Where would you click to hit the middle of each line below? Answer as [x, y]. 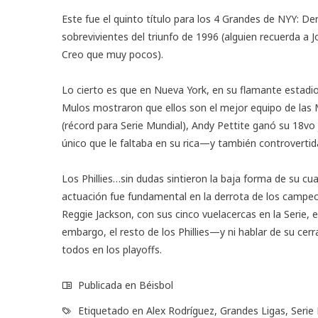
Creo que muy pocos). [113, 54]
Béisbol [156, 285]
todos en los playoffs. [112, 249]
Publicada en [107, 285]
